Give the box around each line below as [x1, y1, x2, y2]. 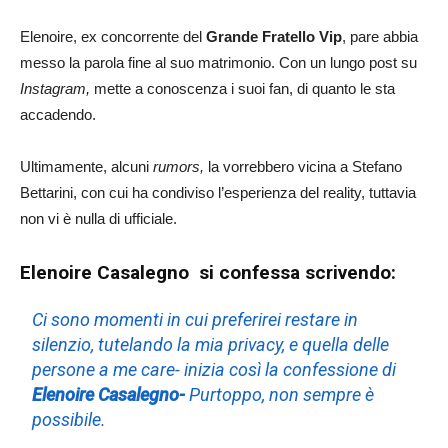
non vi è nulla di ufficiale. [20, 209, 177, 227]
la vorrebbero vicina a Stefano [204, 157, 402, 175]
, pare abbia [342, 27, 418, 45]
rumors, [153, 157, 204, 175]
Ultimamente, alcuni [20, 157, 153, 175]
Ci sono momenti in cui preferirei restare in [32, 308, 359, 330]
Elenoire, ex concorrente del [20, 27, 206, 45]
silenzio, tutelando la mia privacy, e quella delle [32, 333, 390, 355]
